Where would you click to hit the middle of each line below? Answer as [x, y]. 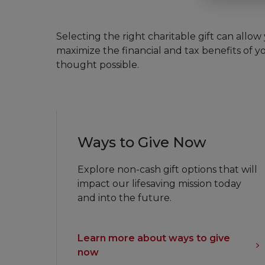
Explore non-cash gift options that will [167, 170]
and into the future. [124, 198]
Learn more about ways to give [153, 238]
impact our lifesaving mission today [159, 184]
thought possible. [97, 64]
